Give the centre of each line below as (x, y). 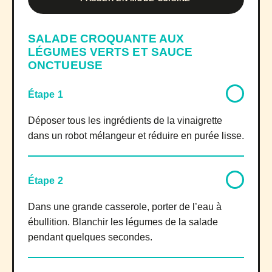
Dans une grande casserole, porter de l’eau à (125, 206)
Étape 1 (46, 94)
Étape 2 (46, 180)
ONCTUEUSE (65, 65)
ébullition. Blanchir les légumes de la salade (123, 222)
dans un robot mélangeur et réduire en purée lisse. (136, 135)
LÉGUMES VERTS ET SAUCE (110, 52)
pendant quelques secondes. (90, 237)
